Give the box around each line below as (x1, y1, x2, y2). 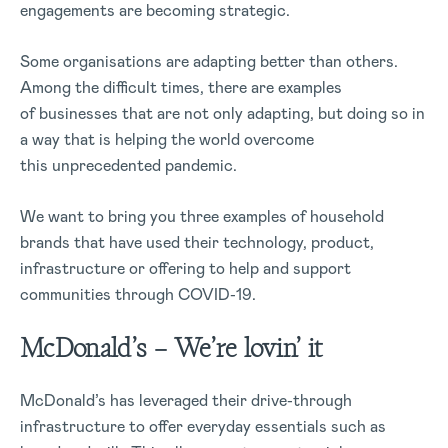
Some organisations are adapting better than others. (20, 51, 398, 72)
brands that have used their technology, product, (20, 232, 374, 253)
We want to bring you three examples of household (20, 206, 384, 227)
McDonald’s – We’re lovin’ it (20, 330, 322, 366)
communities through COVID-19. (20, 284, 256, 305)
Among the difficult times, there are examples (20, 77, 342, 98)
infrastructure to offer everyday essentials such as (20, 416, 386, 437)
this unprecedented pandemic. (20, 155, 237, 176)
